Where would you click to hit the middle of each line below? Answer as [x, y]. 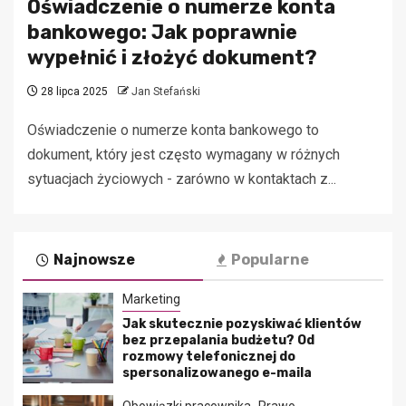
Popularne [270, 260]
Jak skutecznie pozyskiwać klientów [242, 324]
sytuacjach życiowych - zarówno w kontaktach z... [182, 179]
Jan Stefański [166, 92]
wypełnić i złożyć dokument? [172, 58]
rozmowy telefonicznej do [209, 357]
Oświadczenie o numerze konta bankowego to [173, 130]
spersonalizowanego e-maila [217, 373]
